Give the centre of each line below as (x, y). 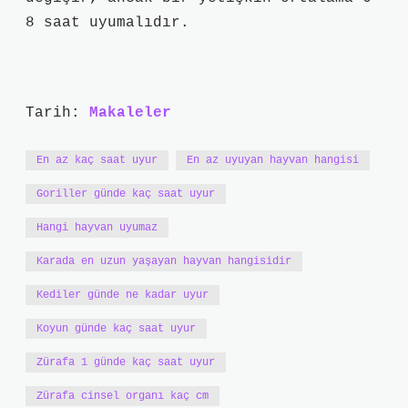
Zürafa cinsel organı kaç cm (122, 396)
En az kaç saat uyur (97, 160)
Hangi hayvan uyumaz (97, 228)
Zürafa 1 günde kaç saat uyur (126, 362)
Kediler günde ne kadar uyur (122, 295)
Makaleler (130, 113)
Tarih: (57, 113)
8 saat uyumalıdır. (107, 23)
